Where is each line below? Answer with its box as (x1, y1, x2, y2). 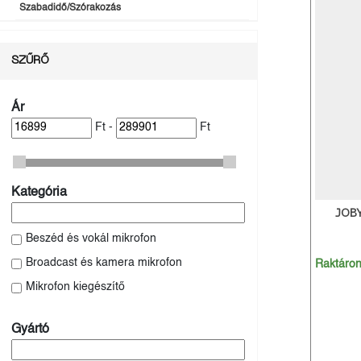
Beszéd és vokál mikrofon (26, 234, 156, 245)
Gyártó (11, 322, 49, 337)
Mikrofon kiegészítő (26, 282, 125, 293)
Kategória (11, 185, 67, 200)
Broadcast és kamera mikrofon (26, 258, 182, 269)
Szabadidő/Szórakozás (19, 2, 121, 13)
